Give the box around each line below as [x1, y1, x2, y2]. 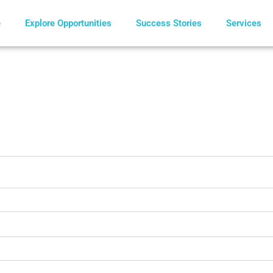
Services [225, 18, 261, 29]
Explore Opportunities [24, 18, 112, 29]
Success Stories [135, 18, 202, 29]
